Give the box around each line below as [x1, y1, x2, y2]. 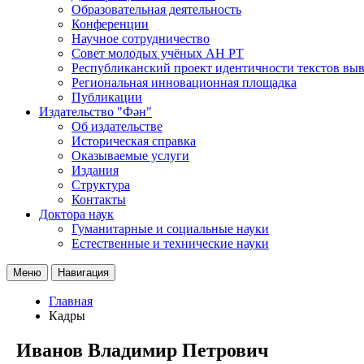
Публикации [71, 89, 142, 104]
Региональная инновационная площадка [71, 75, 297, 89]
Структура [71, 177, 130, 192]
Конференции [71, 16, 149, 31]
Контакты [71, 192, 126, 206]
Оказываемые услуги [71, 148, 189, 162]
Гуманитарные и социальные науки [71, 221, 269, 236]
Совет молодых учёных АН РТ [71, 45, 244, 60]
